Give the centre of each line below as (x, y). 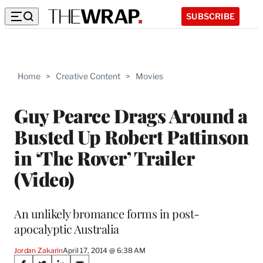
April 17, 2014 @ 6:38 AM (104, 250)
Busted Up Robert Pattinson (131, 136)
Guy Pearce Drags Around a (131, 115)
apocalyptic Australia (67, 228)
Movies (149, 76)
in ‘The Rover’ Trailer (104, 157)
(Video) (44, 178)
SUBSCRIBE (210, 16)
